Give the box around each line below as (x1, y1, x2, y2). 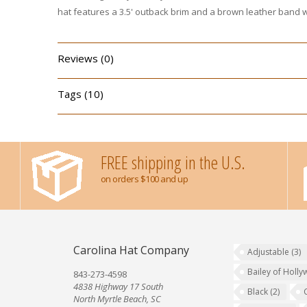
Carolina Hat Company (73, 243, 189, 258)
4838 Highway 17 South (73, 280, 163, 293)
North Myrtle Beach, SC (73, 293, 161, 305)
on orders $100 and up (100, 173, 188, 185)
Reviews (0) (57, 51, 114, 65)
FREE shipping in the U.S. (100, 150, 245, 175)
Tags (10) (57, 87, 103, 101)
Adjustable (247, 246, 291, 258)
